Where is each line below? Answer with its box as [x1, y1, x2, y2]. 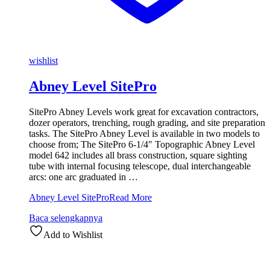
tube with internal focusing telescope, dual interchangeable [29, 160, 251, 171]
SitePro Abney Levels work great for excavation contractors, [29, 106, 259, 117]
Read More [109, 192, 152, 202]
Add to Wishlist [43, 229, 102, 240]
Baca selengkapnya [29, 212, 102, 223]
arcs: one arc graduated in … [29, 171, 138, 182]
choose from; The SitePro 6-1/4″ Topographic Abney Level [29, 139, 255, 149]
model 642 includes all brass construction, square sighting [29, 149, 247, 160]
